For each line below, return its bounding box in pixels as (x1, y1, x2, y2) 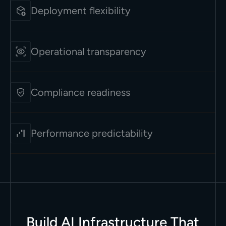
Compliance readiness (30, 86, 130, 98)
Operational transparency (30, 45, 146, 58)
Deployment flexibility (30, 5, 131, 17)
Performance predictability (30, 127, 153, 139)
